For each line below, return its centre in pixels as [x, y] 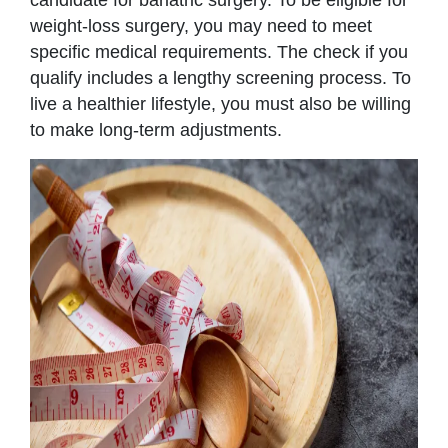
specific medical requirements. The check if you [219, 51]
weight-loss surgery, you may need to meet [201, 25]
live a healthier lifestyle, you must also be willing [220, 103]
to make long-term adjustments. [158, 129]
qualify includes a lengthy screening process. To [220, 77]
